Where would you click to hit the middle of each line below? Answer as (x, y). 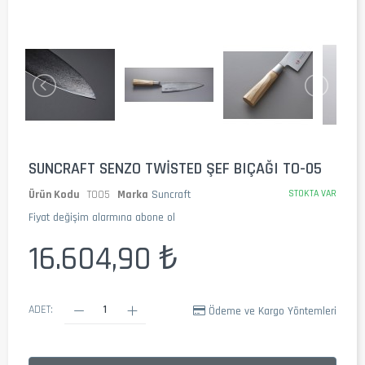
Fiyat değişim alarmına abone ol (102, 218)
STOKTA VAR (312, 193)
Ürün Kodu (54, 195)
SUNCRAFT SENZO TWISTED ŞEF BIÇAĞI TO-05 (175, 169)
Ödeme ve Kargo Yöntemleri (273, 311)
